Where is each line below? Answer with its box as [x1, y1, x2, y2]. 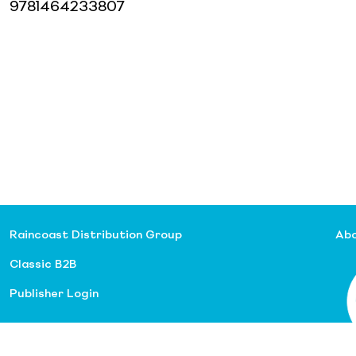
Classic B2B [10, 258, 76, 270]
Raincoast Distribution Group [10, 229, 182, 241]
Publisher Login [10, 288, 99, 300]
